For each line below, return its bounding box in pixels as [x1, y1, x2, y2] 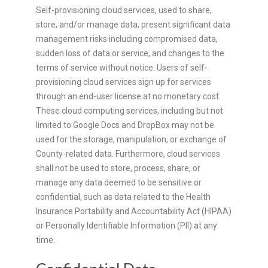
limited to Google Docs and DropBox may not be [36, 120, 214, 130]
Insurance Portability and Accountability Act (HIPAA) [36, 206, 232, 216]
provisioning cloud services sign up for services [36, 77, 211, 87]
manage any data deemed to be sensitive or [36, 177, 202, 187]
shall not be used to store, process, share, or [36, 163, 200, 173]
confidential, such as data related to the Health [36, 191, 211, 202]
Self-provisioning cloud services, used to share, [36, 5, 212, 15]
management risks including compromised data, [36, 33, 218, 44]
